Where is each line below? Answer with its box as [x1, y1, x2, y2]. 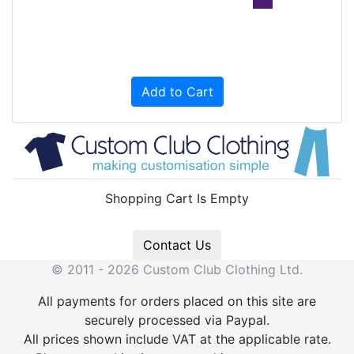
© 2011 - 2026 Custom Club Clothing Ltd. [51, 261, 303, 277]
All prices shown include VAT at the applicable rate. [23, 330, 331, 347]
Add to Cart [141, 83, 213, 100]
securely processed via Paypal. [85, 311, 269, 328]
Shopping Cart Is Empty [105, 190, 249, 206]
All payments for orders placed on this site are [38, 292, 316, 309]
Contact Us [143, 236, 211, 253]
